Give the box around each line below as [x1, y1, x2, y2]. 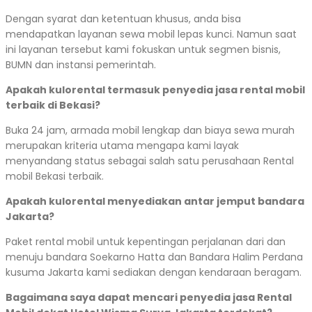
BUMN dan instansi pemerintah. [6, 58, 156, 72]
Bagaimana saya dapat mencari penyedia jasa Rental [6, 290, 292, 305]
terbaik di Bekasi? [6, 98, 100, 113]
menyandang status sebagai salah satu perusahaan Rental [6, 154, 294, 169]
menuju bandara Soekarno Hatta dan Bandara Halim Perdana [6, 250, 303, 265]
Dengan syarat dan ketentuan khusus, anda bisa [6, 12, 241, 26]
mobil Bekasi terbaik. [6, 169, 104, 184]
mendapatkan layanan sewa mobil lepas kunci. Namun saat [6, 27, 297, 42]
